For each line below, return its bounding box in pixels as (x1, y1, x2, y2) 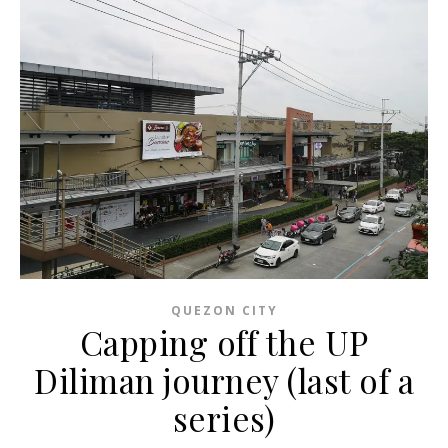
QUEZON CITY (170, 302, 278, 320)
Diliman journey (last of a (34, 358, 414, 403)
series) (172, 396, 276, 441)
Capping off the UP (79, 320, 369, 365)
